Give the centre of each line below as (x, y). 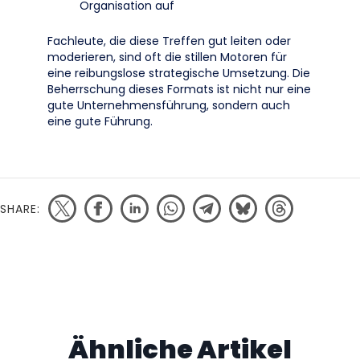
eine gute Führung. (100, 121)
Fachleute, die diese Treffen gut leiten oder (169, 41)
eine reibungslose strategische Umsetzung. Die (179, 73)
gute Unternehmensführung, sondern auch (169, 105)
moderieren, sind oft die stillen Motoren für (167, 57)
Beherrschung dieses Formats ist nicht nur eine (179, 89)
